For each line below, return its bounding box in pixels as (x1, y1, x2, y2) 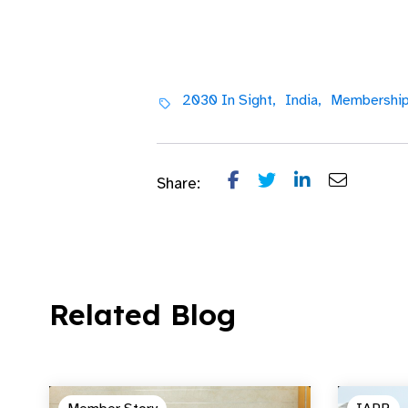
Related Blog (49, 296, 236, 332)
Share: (157, 174, 200, 193)
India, (284, 91, 321, 109)
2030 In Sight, (181, 91, 276, 109)
